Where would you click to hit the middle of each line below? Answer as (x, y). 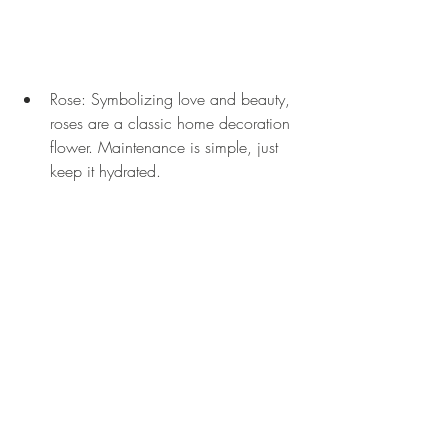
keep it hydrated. (105, 171)
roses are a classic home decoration (172, 123)
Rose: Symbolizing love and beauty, (172, 99)
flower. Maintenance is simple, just (166, 147)
